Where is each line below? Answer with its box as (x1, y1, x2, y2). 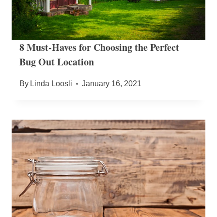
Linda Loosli (30, 79, 73, 88)
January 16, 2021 (82, 79, 142, 88)
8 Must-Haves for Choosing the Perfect (19, 40, 179, 55)
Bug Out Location (19, 55, 94, 69)
